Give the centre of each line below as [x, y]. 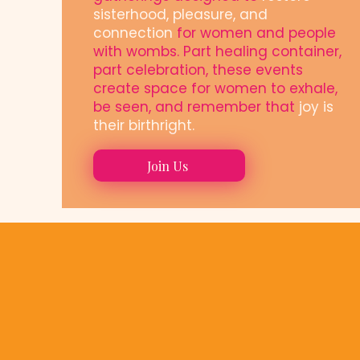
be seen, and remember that [196, 107]
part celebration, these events [198, 70]
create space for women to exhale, [215, 88]
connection [133, 33]
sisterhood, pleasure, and [180, 14]
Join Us [167, 166]
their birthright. [144, 125]
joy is [316, 107]
